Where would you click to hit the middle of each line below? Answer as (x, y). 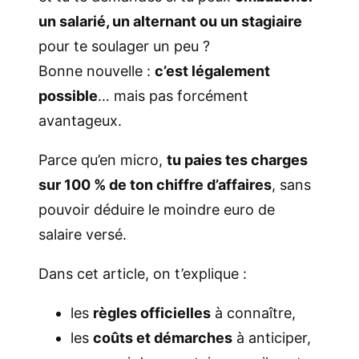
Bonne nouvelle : (97, 71)
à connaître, (253, 313)
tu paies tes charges (237, 160)
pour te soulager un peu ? (124, 46)
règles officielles (152, 313)
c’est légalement (212, 71)
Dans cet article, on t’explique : (143, 274)
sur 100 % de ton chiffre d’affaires (155, 185)
